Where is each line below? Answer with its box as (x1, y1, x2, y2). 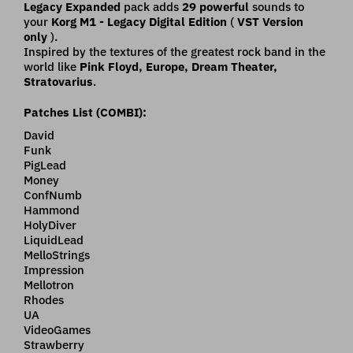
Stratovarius (24, 73, 93, 89)
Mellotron (24, 277, 74, 292)
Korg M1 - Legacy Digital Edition (51, 13, 227, 29)
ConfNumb (24, 187, 82, 203)
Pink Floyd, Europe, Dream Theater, (80, 58, 277, 74)
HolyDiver (24, 217, 76, 232)
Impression (24, 262, 84, 277)
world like (24, 58, 80, 74)
